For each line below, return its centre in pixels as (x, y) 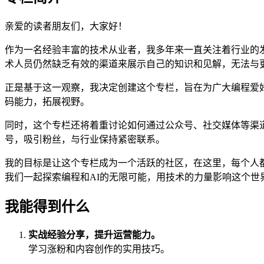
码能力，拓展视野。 (47, 101)
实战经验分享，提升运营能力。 (94, 235)
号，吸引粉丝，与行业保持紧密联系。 (85, 139)
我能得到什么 (47, 207)
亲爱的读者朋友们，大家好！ (66, 26)
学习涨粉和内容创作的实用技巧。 (99, 249)
